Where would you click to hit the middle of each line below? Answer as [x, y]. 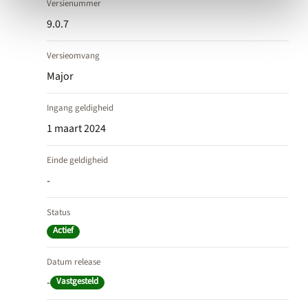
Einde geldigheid [77, 160]
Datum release [74, 262]
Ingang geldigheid [80, 108]
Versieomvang [73, 55]
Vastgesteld [77, 281]
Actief [63, 230]
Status [58, 212]
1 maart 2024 [76, 128]
